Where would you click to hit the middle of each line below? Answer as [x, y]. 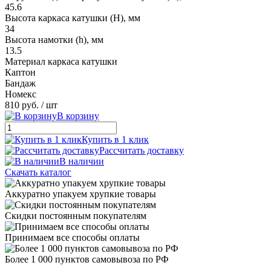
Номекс [21, 94]
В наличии [82, 161]
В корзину [78, 116]
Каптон [20, 72]
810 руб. [22, 105]
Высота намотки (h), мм [54, 39]
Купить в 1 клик [115, 139]
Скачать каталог [38, 172]
